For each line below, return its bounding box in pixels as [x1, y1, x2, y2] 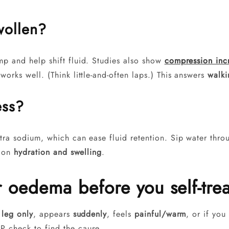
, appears [33, 208, 73, 220]
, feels [107, 208, 134, 220]
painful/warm [134, 208, 187, 220]
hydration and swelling [14, 146, 102, 158]
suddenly [73, 208, 107, 220]
